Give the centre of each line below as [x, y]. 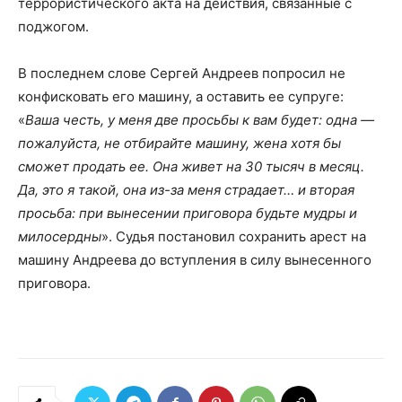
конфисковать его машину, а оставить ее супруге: [181, 96]
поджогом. [53, 26]
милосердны [60, 236]
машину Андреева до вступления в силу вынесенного [195, 259]
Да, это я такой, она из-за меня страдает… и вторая [186, 189]
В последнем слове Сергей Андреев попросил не [182, 73]
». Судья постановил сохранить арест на [234, 236]
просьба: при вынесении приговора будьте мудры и [188, 213]
